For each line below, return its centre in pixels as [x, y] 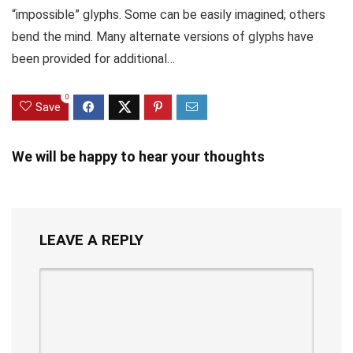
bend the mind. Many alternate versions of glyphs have [163, 36]
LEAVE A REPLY [91, 240]
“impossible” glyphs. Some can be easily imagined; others [169, 14]
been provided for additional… [93, 58]
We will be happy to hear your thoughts [138, 156]
